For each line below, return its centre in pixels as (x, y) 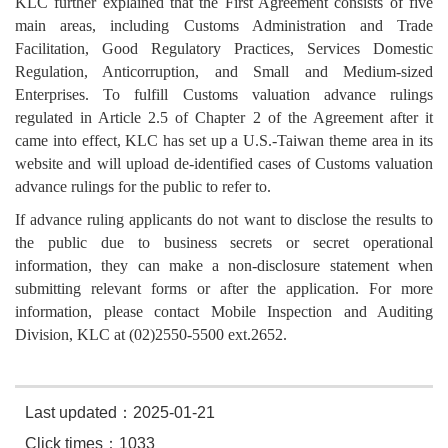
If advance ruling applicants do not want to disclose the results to (224, 220)
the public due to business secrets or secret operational (224, 243)
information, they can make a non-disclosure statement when (224, 266)
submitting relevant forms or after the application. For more (224, 289)
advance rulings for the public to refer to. (143, 187)
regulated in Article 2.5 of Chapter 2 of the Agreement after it (224, 118)
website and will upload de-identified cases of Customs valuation (224, 164)
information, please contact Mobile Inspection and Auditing (224, 312)
